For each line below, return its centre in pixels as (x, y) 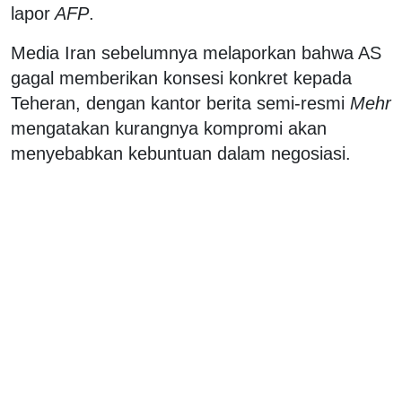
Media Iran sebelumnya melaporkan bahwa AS (196, 53)
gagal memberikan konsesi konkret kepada (181, 79)
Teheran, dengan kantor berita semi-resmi (180, 104)
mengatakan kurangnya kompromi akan (169, 129)
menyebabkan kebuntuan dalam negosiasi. (181, 154)
